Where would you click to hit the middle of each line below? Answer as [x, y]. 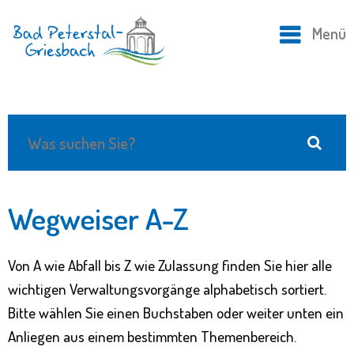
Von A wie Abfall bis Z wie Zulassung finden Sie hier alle [170, 265]
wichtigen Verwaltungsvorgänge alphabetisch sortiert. [167, 289]
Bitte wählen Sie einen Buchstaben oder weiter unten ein [176, 313]
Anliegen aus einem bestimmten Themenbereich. [152, 337]
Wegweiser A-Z [98, 218]
